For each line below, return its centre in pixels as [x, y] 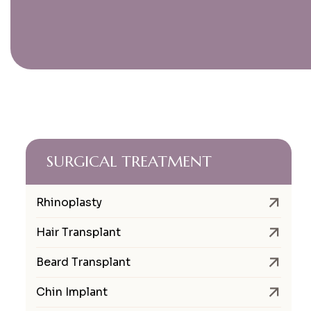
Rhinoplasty [69, 202]
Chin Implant [72, 292]
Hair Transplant [78, 232]
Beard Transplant [83, 262]
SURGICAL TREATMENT [129, 161]
